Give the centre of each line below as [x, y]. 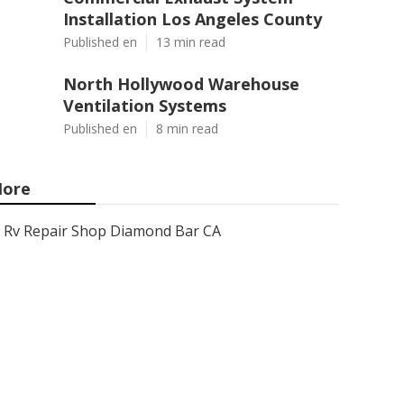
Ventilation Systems [145, 106]
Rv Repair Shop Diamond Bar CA [112, 231]
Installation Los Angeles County [193, 19]
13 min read [191, 42]
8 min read [187, 129]
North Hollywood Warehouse [181, 84]
